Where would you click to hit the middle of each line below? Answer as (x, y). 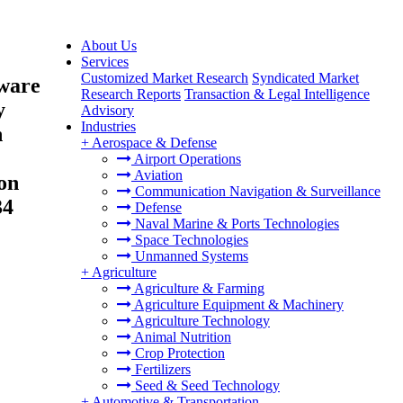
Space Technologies (190, 240)
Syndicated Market (305, 78)
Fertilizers (161, 369)
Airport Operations (186, 159)
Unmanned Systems (190, 256)
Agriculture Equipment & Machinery (237, 304)
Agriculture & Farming (198, 288)
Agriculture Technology (201, 321)
